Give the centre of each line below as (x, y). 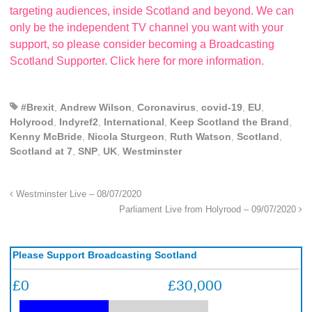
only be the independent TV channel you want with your (147, 28)
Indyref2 (79, 122)
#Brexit (38, 107)
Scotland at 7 (41, 151)
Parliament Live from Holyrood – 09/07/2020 (209, 209)
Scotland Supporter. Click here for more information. (137, 61)
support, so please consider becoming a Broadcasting (142, 45)
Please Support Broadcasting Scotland (105, 255)
